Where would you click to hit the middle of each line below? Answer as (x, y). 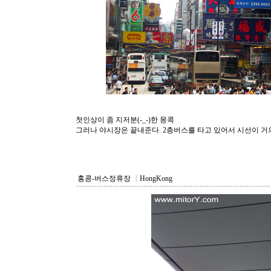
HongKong (158, 178)
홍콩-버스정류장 (105, 178)
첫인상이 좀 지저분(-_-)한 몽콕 (125, 120)
